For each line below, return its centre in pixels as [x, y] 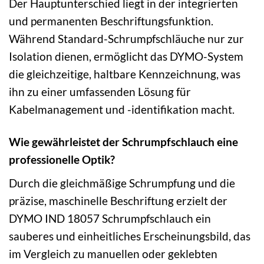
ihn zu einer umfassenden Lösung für [100, 92]
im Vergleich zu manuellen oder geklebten [113, 253]
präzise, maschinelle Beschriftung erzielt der [118, 200]
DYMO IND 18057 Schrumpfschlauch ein [110, 218]
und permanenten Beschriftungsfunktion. [111, 21]
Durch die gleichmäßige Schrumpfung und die [122, 183]
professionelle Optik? [62, 159]
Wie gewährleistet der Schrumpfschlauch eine [123, 141]
